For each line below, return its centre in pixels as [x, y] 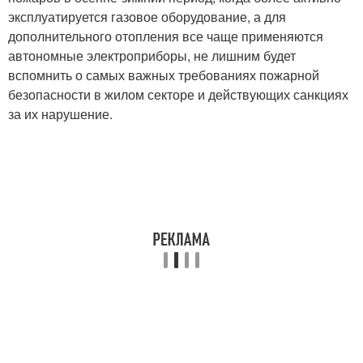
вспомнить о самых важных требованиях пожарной [164, 75]
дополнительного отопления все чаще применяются [166, 36]
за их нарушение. [60, 114]
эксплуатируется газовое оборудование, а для [147, 17]
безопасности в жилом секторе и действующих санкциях [178, 94]
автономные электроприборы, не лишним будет [152, 56]
